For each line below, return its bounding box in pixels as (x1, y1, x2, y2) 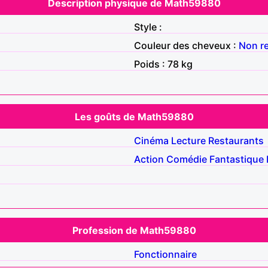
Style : (134, 20, 162, 33)
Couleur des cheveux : (134, 39, 239, 51)
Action (134, 153, 164, 165)
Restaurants (208, 134, 264, 147)
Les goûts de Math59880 (74, 110, 194, 123)
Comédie (166, 153, 207, 165)
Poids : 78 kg (134, 57, 193, 70)
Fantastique (209, 153, 264, 165)
